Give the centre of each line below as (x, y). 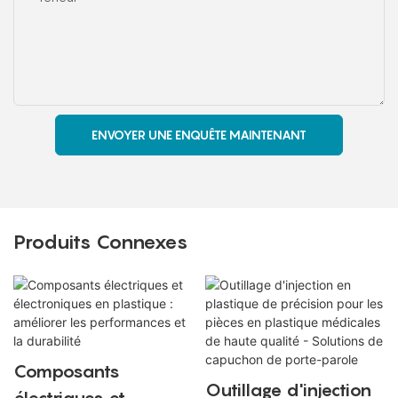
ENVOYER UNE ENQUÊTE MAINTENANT (199, 134)
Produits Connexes (101, 241)
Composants (67, 372)
